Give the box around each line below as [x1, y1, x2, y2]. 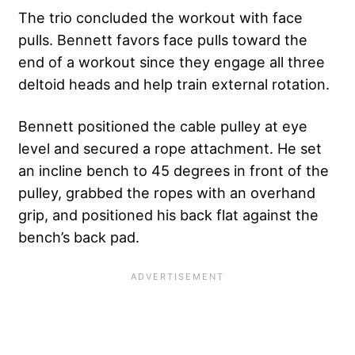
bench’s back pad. [18, 227, 139, 246]
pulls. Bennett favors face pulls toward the [18, 30, 307, 48]
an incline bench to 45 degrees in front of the [18, 161, 329, 179]
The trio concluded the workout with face [18, 8, 303, 26]
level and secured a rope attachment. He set [18, 139, 322, 157]
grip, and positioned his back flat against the [18, 205, 319, 223]
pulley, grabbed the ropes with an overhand [18, 183, 315, 201]
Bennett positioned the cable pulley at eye [18, 116, 307, 135]
